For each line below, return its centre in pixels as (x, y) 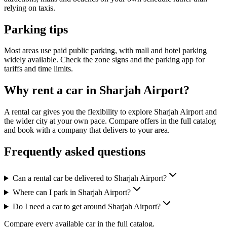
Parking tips (36, 29)
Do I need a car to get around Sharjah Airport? (86, 207)
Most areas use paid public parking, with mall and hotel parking (105, 51)
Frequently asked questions (75, 152)
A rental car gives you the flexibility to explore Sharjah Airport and (110, 112)
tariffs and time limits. (39, 69)
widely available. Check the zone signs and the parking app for (104, 60)
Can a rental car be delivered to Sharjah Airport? (89, 178)
